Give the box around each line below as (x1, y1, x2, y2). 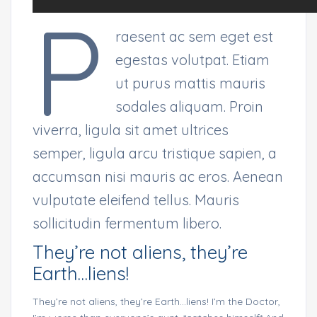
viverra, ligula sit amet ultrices (33, 121, 229, 139)
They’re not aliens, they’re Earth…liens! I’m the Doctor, (33, 295, 280, 309)
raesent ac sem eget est (115, 28, 273, 46)
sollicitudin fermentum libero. (33, 214, 221, 233)
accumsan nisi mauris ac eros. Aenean (33, 168, 283, 186)
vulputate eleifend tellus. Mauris (33, 191, 239, 209)
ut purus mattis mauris (115, 74, 265, 93)
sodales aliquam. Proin (115, 98, 263, 116)
